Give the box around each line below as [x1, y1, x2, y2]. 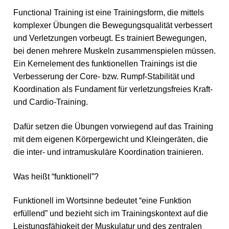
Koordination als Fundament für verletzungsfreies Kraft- [13, 85, 213, 94]
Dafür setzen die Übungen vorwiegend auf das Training [13, 122, 213, 131]
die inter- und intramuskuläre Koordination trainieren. [13, 147, 203, 156]
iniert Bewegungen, [136, 34, 207, 43]
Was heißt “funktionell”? [13, 172, 99, 181]
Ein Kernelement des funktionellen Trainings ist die [13, 59, 197, 68]
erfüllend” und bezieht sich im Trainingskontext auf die [13, 209, 208, 218]
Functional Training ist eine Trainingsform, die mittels [13, 8, 204, 17]
